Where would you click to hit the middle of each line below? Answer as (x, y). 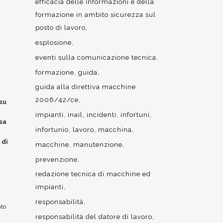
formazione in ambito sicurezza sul (96, 15)
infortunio (52, 130)
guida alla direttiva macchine (86, 87)
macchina (115, 130)
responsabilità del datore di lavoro (94, 217)
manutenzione (98, 145)
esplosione (54, 43)
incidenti (102, 115)
